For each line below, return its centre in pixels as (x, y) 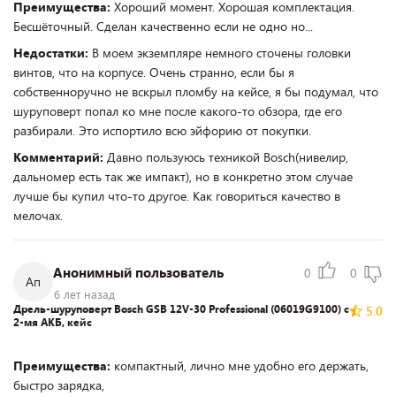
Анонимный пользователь (138, 272)
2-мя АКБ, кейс (53, 322)
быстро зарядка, (59, 385)
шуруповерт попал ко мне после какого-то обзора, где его (178, 111)
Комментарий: (60, 157)
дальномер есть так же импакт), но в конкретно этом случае (183, 176)
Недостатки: (53, 53)
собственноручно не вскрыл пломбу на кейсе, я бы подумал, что (196, 91)
